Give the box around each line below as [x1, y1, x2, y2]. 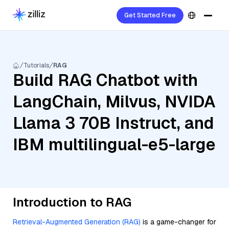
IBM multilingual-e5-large [13, 134, 216, 155]
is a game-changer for [141, 217, 216, 226]
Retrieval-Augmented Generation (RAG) [13, 217, 141, 226]
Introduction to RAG [13, 194, 131, 210]
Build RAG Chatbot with [13, 70, 198, 90]
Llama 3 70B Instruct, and [13, 112, 214, 133]
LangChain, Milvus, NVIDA [13, 91, 216, 112]
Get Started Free [124, 11, 176, 19]
